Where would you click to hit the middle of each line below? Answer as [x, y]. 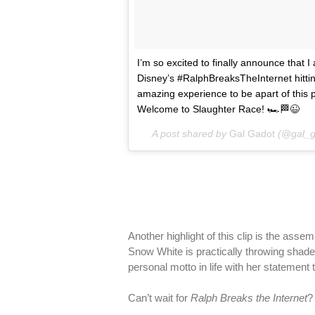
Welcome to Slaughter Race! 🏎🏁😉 [218, 109]
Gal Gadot [252, 134]
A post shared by [191, 134]
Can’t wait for [159, 298]
